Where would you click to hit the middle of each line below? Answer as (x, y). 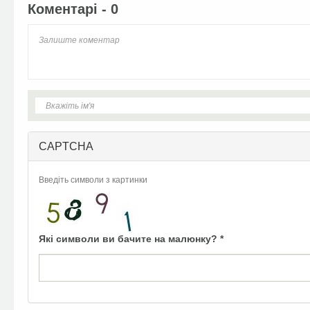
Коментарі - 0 (73, 9)
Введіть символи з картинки (93, 180)
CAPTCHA (66, 146)
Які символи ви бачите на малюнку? (129, 239)
